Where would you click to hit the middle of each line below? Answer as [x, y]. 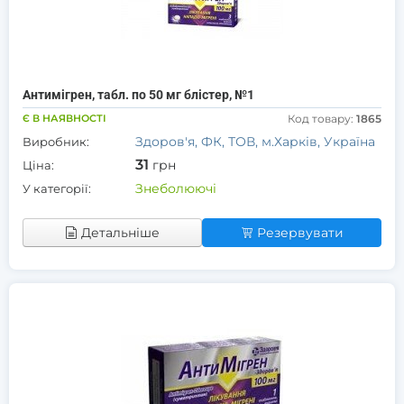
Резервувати [300, 233]
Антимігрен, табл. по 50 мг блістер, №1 [138, 95]
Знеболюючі [176, 188]
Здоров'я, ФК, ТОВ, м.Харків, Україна [255, 142]
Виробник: [56, 142]
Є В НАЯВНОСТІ [64, 118]
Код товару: [322, 119]
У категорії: [57, 188]
